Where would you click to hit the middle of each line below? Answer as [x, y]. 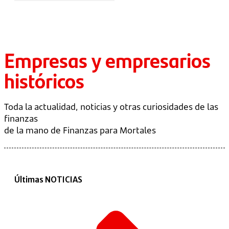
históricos [44, 80]
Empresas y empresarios [107, 60]
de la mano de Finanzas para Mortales [80, 130]
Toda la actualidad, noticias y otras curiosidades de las [111, 107]
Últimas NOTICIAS [48, 180]
